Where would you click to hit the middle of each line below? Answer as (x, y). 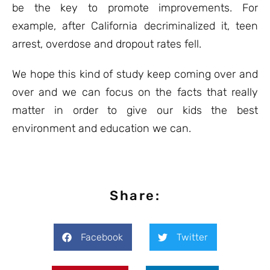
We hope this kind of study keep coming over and (135, 74)
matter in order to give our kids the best (135, 110)
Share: (135, 196)
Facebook (102, 237)
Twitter (192, 237)
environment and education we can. (102, 128)
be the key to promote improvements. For (135, 8)
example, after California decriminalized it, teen (135, 26)
